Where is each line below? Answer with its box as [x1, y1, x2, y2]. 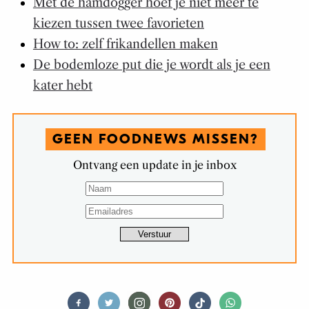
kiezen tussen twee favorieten [32, 15, 204, 31]
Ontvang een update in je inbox [72, 157, 237, 172]
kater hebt [32, 77, 92, 93]
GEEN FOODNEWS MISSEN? [52, 130, 259, 147]
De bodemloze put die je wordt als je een [32, 57, 270, 72]
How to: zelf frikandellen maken [32, 36, 218, 52]
